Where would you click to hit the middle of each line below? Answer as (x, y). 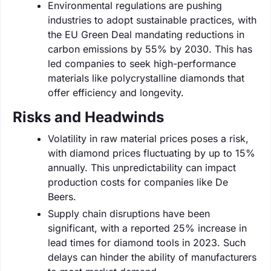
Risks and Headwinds (88, 117)
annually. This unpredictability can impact (142, 167)
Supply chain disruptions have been (129, 213)
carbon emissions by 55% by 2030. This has (150, 49)
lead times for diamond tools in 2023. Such (147, 242)
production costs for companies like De (138, 182)
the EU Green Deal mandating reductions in (146, 34)
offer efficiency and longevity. (116, 92)
